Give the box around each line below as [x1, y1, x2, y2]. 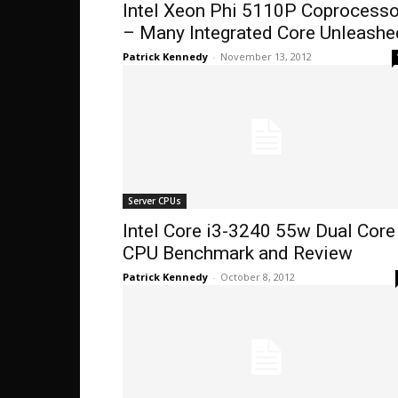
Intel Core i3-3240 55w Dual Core [123, 220, 395, 242]
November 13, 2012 [220, 50, 312, 63]
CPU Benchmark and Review [123, 243, 353, 264]
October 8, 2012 [220, 270, 295, 283]
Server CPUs [128, 195, 181, 207]
